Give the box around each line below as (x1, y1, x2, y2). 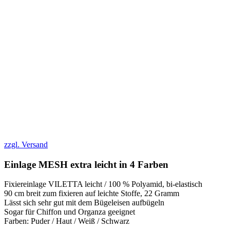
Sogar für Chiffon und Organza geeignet (4, 207, 135, 217)
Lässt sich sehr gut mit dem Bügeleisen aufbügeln (4, 198, 164, 207)
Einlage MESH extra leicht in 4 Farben (4, 159, 168, 170)
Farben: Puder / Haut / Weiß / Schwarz (4, 217, 129, 226)
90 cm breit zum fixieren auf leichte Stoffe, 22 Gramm (4, 189, 179, 198)
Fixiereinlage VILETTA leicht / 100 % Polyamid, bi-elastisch (4, 180, 202, 189)
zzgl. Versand (4, 140, 48, 149)
